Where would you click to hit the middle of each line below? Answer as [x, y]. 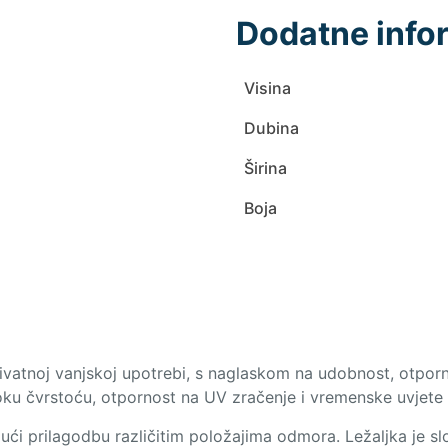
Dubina [271, 128]
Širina [265, 168]
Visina [267, 88]
